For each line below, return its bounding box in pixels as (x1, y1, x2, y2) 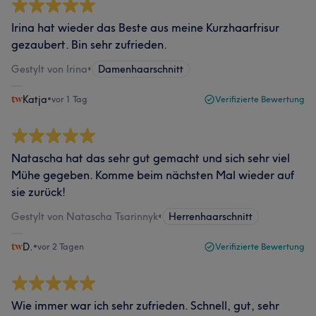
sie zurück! (11, 185, 66, 199)
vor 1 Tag (51, 94, 87, 104)
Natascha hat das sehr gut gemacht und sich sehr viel (11, 151, 290, 165)
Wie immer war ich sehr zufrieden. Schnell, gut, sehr (11, 298, 279, 312)
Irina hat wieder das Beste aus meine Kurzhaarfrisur (11, 20, 279, 35)
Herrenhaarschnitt (169, 210, 253, 223)
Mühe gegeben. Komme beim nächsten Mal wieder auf (11, 168, 294, 182)
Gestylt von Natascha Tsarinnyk (11, 210, 158, 223)
